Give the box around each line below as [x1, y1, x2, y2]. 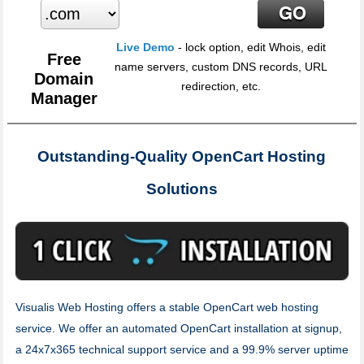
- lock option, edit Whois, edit [175, 41, 327, 54]
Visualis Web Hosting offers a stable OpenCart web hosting [15, 300, 318, 314]
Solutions [145, 180, 218, 198]
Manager [30, 89, 97, 108]
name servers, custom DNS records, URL [115, 60, 328, 74]
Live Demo [116, 41, 175, 54]
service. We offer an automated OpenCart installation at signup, [15, 321, 342, 335]
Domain [34, 70, 94, 89]
